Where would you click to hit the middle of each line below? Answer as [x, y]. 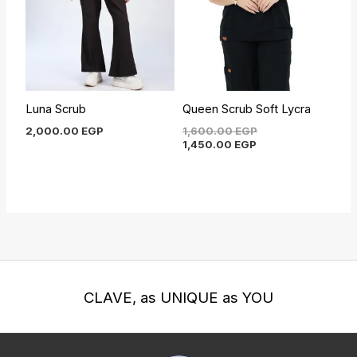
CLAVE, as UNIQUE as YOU [178, 297]
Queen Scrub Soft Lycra [247, 110]
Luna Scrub [56, 110]
